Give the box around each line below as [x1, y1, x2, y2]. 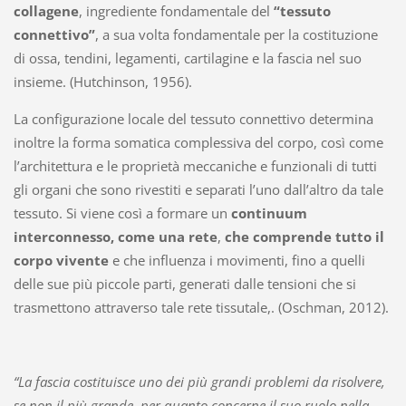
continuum [230, 204, 307, 223]
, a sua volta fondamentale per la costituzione [94, 25, 378, 44]
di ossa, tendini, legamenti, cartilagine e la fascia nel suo [13, 49, 362, 68]
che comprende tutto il [224, 227, 384, 246]
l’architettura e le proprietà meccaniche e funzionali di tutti [13, 157, 377, 176]
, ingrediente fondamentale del [78, 2, 274, 21]
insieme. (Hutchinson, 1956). [13, 72, 192, 92]
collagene [13, 2, 79, 21]
